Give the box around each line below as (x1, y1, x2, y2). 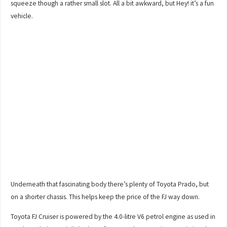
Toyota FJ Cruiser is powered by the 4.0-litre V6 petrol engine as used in (11, 212, 216, 221)
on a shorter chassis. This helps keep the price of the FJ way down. (11, 193, 200, 202)
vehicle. (11, 11, 33, 20)
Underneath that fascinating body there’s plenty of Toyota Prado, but (11, 180, 209, 189)
